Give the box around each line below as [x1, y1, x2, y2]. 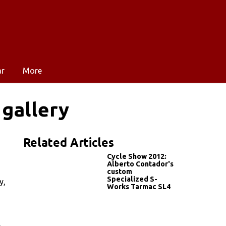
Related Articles [23, 136, 114, 149]
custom [107, 167, 132, 176]
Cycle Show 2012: [107, 152, 166, 160]
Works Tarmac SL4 [107, 182, 171, 191]
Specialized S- [107, 175, 157, 183]
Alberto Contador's [107, 159, 174, 168]
